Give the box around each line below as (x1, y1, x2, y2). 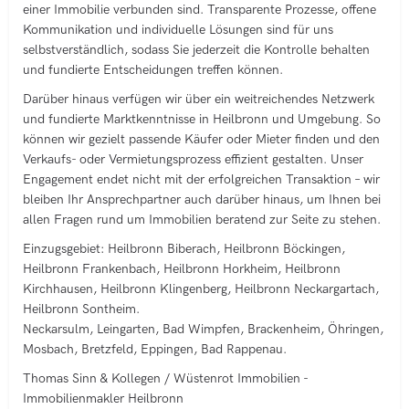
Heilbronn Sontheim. (23, 301, 140, 317)
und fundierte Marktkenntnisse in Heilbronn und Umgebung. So (23, 111, 381, 127)
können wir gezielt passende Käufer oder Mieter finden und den (23, 131, 380, 147)
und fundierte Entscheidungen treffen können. (23, 62, 283, 78)
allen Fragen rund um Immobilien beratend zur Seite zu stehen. (23, 212, 381, 227)
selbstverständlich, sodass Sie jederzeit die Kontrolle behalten (23, 42, 370, 58)
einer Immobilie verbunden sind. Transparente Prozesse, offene (23, 2, 376, 17)
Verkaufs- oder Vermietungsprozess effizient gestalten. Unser (23, 152, 363, 167)
